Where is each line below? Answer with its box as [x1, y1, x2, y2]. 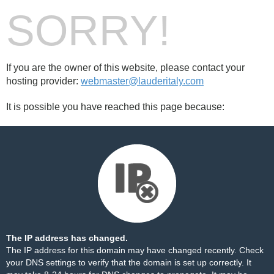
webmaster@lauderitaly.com [81, 76, 204, 86]
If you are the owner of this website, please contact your [6, 62, 245, 73]
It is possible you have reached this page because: [6, 102, 224, 112]
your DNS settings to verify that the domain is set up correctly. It [6, 257, 251, 267]
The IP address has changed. [6, 233, 128, 243]
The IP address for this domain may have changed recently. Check [6, 245, 264, 255]
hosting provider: [6, 76, 81, 86]
